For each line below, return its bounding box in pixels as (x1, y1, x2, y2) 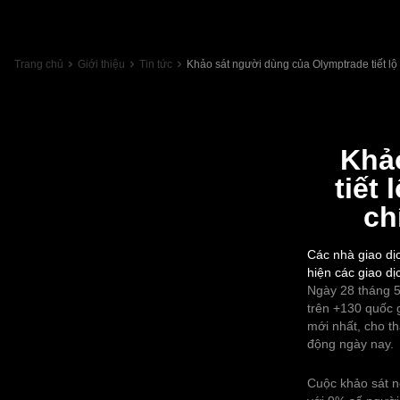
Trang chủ (14, 57, 63, 71)
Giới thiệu (78, 57, 125, 71)
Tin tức (139, 57, 172, 71)
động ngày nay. (307, 337, 394, 351)
